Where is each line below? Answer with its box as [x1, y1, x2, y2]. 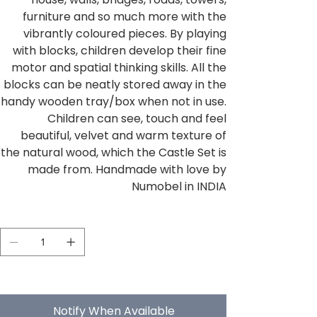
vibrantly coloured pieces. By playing [23, 25, 226, 42]
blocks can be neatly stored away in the [4, 76, 226, 93]
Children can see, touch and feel [47, 110, 226, 127]
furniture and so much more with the [23, 8, 226, 25]
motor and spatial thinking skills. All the [11, 59, 226, 76]
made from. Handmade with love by [28, 161, 226, 178]
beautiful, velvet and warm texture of [21, 127, 226, 144]
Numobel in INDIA [132, 178, 226, 195]
